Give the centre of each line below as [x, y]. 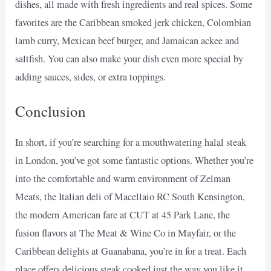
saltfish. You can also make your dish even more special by [129, 58]
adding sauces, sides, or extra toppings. [91, 77]
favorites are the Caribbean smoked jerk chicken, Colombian [133, 22]
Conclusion [51, 111]
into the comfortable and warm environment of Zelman [123, 178]
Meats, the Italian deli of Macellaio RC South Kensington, [130, 196]
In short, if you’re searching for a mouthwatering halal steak [131, 142]
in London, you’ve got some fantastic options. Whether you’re [135, 160]
